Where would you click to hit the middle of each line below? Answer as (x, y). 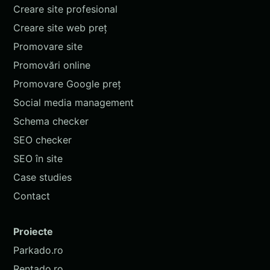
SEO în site (38, 158)
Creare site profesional (65, 9)
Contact (32, 196)
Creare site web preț (60, 27)
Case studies (42, 177)
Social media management (74, 102)
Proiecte (33, 231)
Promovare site (48, 46)
